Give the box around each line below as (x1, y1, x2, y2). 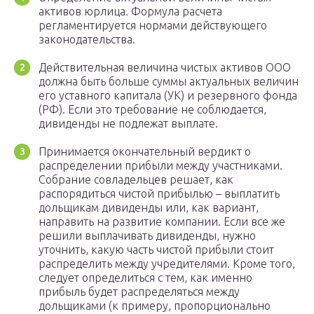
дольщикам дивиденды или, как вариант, (39, 200, 259, 214)
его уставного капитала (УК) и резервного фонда (39, 88, 297, 102)
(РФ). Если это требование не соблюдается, (39, 102, 266, 116)
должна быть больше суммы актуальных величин (39, 74, 299, 88)
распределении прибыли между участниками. (39, 158, 282, 172)
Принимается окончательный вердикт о (39, 144, 251, 158)
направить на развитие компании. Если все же (39, 214, 285, 228)
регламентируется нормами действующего (39, 18, 267, 32)
